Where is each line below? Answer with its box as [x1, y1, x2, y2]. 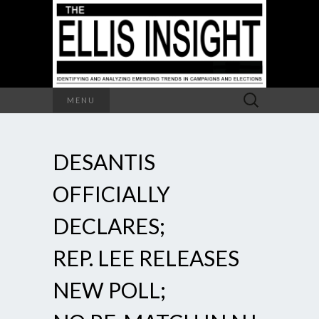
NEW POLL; [53, 276, 166, 303]
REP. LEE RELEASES [53, 244, 239, 271]
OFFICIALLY [53, 180, 170, 206]
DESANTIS [53, 148, 155, 174]
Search [236, 88, 268, 100]
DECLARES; [53, 212, 165, 239]
